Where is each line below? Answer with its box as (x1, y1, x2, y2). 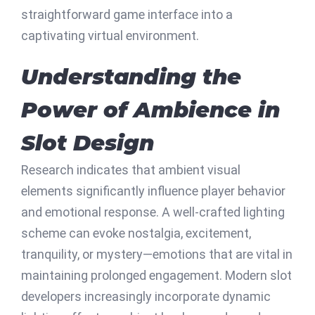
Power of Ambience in (21, 96, 280, 123)
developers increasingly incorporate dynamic (21, 288, 271, 304)
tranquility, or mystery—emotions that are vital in (21, 246, 292, 262)
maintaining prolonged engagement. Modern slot (21, 267, 292, 283)
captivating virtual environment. (21, 27, 199, 43)
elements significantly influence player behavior (21, 183, 285, 198)
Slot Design (21, 129, 154, 156)
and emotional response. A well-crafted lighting (21, 204, 285, 219)
